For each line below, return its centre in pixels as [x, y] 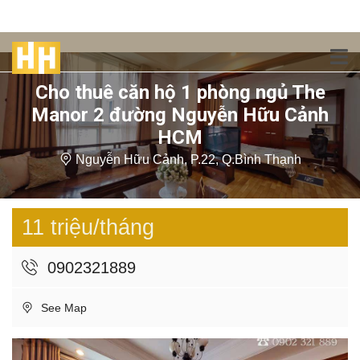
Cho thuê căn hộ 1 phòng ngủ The [180, 92]
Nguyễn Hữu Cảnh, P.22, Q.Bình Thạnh [188, 160]
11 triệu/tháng [88, 227]
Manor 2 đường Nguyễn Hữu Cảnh [180, 115]
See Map [62, 308]
